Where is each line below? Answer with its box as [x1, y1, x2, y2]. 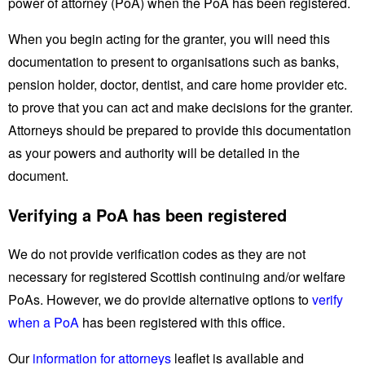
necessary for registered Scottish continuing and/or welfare [8, 266, 345, 286]
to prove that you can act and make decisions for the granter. [8, 97, 353, 117]
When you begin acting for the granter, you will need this [8, 29, 330, 48]
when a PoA [8, 312, 79, 332]
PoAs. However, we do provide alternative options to [8, 289, 312, 309]
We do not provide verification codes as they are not [8, 244, 306, 263]
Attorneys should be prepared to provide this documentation [8, 120, 351, 139]
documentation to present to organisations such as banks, [8, 51, 339, 71]
